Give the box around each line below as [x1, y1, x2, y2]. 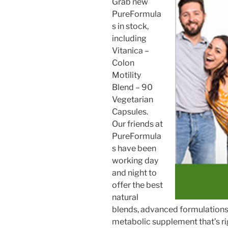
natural [112, 192, 138, 202]
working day [112, 155, 158, 165]
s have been [112, 143, 156, 153]
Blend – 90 [112, 82, 153, 92]
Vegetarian [112, 94, 153, 104]
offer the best [112, 180, 163, 190]
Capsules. [112, 106, 148, 117]
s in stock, [112, 21, 149, 31]
